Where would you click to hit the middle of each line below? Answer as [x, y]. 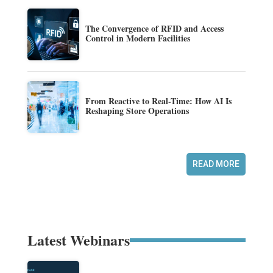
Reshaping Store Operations [137, 111]
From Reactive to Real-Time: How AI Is [158, 101]
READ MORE [216, 164]
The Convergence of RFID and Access [154, 29]
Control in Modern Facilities [137, 38]
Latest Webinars [78, 239]
